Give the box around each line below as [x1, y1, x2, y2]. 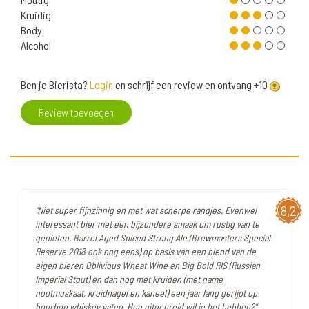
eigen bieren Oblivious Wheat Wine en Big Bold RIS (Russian [35, 259, 260, 272]
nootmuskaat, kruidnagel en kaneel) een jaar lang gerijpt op [35, 287, 257, 299]
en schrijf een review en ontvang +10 [113, 78, 270, 92]
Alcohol [21, 39, 51, 52]
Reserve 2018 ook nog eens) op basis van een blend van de [35, 246, 256, 258]
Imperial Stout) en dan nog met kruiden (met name [35, 273, 223, 286]
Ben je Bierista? [21, 78, 90, 92]
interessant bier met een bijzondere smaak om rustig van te [35, 218, 259, 230]
